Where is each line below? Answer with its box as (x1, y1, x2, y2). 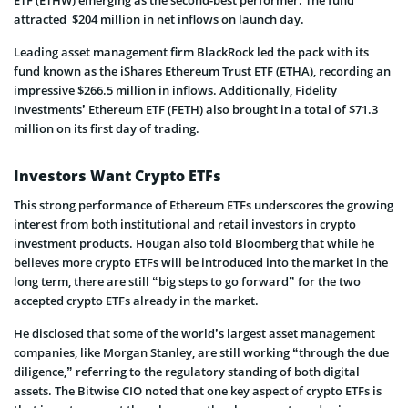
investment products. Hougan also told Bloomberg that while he (14, 234, 374, 251)
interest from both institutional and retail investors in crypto (14, 215, 356, 232)
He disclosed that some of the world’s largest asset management (14, 324, 375, 342)
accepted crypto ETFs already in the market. (14, 291, 259, 309)
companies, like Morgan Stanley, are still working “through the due (14, 343, 389, 361)
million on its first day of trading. (14, 119, 199, 137)
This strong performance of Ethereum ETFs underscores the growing (14, 196, 393, 213)
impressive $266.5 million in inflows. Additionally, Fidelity (14, 81, 337, 98)
